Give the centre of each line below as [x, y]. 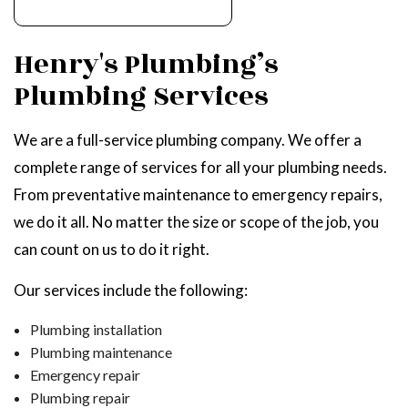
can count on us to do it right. [112, 250]
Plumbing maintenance [101, 352]
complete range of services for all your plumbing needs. [200, 168]
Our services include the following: [131, 291]
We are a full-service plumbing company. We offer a [188, 140]
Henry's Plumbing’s [146, 65]
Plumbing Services [141, 97]
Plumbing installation [96, 330]
